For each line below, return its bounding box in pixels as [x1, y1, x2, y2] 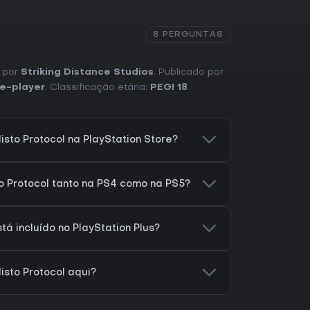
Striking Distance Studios [21, 68, 154, 77]
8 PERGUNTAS [153, 30, 224, 39]
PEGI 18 [150, 83, 188, 93]
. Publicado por [154, 68, 224, 77]
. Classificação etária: [45, 83, 150, 93]
